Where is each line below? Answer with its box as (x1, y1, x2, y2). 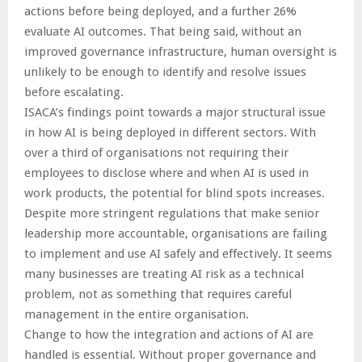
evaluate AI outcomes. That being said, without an (24, 24, 301, 40)
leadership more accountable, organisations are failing (24, 226, 327, 242)
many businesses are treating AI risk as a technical (24, 267, 304, 282)
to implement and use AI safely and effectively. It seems (24, 246, 332, 262)
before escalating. (24, 85, 124, 100)
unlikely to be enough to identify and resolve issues (24, 65, 306, 80)
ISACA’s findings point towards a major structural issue (24, 105, 326, 120)
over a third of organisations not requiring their (24, 145, 288, 161)
